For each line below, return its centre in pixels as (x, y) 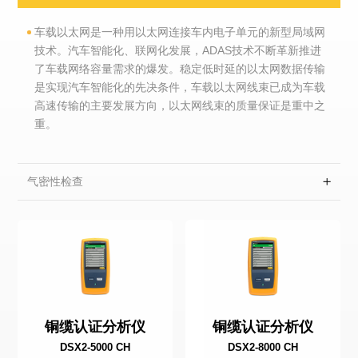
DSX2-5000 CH (95, 347)
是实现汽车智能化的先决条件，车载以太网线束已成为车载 (180, 88)
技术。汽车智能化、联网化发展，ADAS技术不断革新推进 (178, 51)
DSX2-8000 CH (263, 347)
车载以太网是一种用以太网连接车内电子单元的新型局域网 (180, 32)
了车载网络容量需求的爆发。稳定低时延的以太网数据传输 (180, 69)
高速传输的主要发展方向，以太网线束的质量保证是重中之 (180, 106)
